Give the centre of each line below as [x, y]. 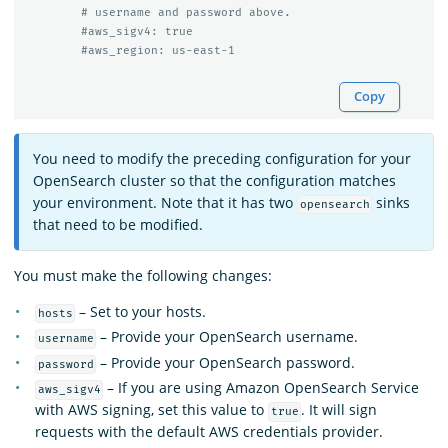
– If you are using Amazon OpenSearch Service [261, 388]
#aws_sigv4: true [136, 32]
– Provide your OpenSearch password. [226, 362]
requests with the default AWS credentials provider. [209, 432]
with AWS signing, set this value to [151, 410]
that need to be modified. [118, 224]
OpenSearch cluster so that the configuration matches [214, 180]
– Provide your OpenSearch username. [227, 337]
